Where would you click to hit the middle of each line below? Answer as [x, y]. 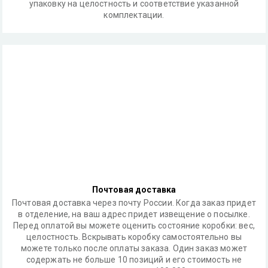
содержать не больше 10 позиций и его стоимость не [134, 260]
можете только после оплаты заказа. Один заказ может [134, 248]
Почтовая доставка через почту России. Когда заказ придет [134, 203]
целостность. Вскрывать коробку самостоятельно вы [134, 237]
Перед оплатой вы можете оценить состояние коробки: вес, [134, 226]
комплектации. [134, 15]
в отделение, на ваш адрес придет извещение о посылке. [134, 214]
